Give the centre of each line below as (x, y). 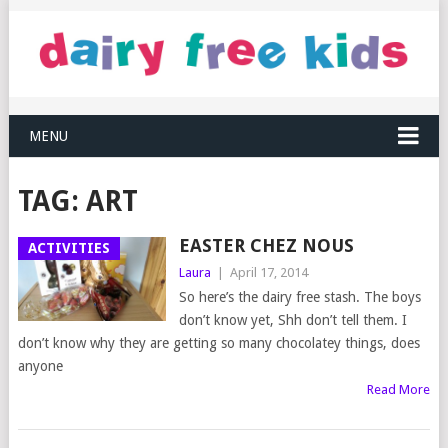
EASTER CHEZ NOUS (266, 246)
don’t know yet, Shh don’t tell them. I (292, 320)
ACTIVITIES (68, 248)
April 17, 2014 (268, 273)
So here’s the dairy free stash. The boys (299, 297)
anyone (40, 366)
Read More (399, 390)
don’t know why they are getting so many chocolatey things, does (218, 343)
